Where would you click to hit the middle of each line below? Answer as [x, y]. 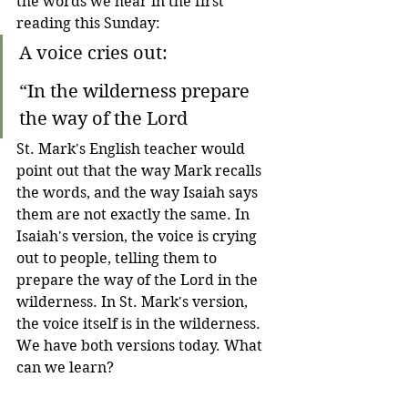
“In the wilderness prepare [137, 92]
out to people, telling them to [118, 258]
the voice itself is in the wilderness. [140, 324]
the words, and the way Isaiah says [139, 193]
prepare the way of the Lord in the [139, 280]
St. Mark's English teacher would [133, 149]
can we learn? [65, 367]
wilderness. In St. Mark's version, [134, 302]
